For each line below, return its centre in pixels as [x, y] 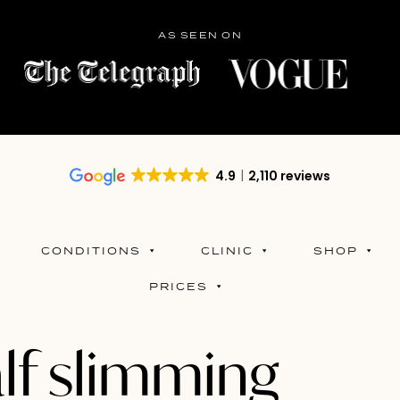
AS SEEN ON [200, 35]
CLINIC [228, 251]
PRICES [179, 287]
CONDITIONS [92, 251]
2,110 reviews [290, 176]
